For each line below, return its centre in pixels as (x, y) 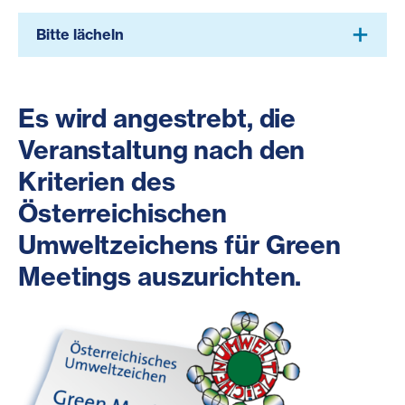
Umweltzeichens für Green (180, 244)
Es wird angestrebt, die (157, 118)
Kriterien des (97, 181)
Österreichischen (123, 212)
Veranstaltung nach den (162, 149)
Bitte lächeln (80, 34)
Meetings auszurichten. (160, 276)
